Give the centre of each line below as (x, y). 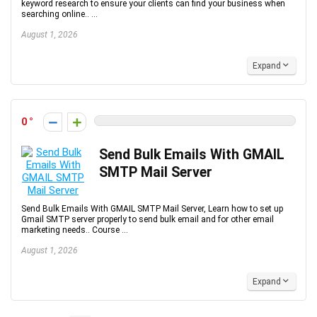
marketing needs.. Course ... (75, 230)
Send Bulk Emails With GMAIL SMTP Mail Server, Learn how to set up (152, 209)
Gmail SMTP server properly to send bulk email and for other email (148, 219)
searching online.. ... (59, 14)
